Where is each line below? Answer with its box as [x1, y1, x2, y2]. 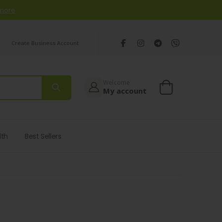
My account [103, 85, 147, 96]
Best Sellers [24, 131, 61, 141]
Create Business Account [11, 39, 79, 47]
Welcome [103, 78, 130, 87]
